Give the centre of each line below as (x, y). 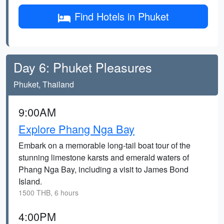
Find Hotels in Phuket (121, 16)
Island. (30, 181)
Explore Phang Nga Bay (76, 129)
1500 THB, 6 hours (48, 192)
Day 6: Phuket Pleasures (83, 67)
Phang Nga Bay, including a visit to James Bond (103, 169)
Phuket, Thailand (44, 84)
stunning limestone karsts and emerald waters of (104, 157)
